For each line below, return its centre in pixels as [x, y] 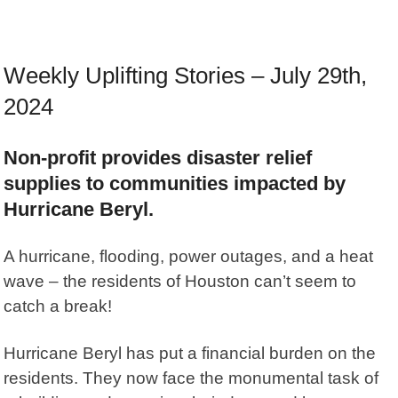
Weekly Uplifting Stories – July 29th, [186, 75]
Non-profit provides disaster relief [158, 157]
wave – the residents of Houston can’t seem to [180, 281]
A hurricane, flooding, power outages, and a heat [189, 256]
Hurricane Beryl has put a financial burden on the [190, 353]
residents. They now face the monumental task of [191, 378]
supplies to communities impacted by [175, 183]
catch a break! [58, 306]
